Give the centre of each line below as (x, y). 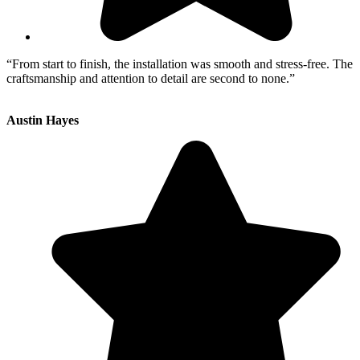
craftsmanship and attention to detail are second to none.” (151, 78)
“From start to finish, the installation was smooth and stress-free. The (180, 63)
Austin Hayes (43, 120)
